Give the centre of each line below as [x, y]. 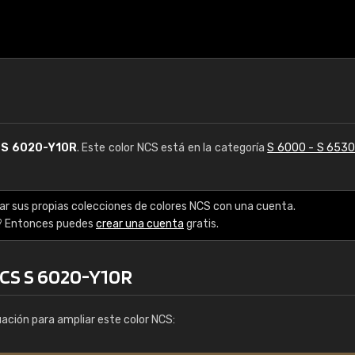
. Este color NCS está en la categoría [172, 148]
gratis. [201, 224]
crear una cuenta [140, 224]
